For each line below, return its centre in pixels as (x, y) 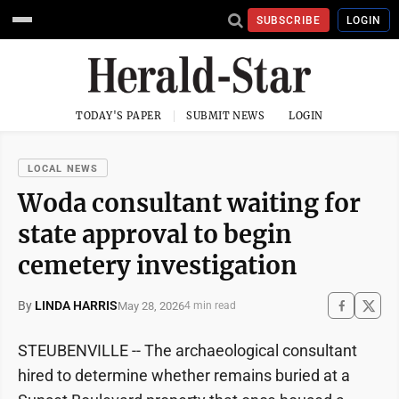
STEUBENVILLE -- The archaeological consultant (187, 350)
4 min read (210, 305)
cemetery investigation (158, 265)
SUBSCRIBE (289, 20)
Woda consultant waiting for (189, 203)
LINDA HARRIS (76, 305)
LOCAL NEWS (63, 169)
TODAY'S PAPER (119, 116)
